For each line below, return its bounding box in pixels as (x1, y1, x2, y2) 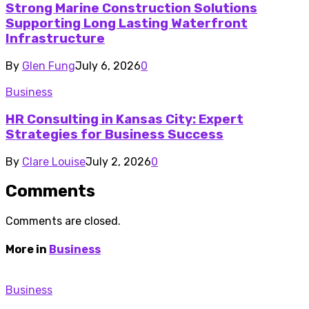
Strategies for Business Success (6, 126, 223, 142)
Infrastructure (6, 31, 105, 47)
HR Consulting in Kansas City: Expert (6, 111, 243, 127)
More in (6, 242, 49, 256)
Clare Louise (22, 154, 86, 168)
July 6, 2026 (75, 59, 141, 73)
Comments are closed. (6, 215, 121, 228)
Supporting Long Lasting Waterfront (6, 16, 248, 32)
